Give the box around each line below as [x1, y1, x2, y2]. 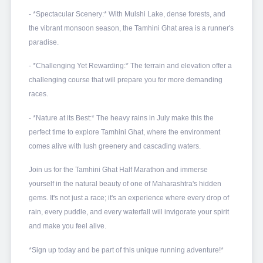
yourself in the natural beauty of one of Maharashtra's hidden [28, 180, 221, 188]
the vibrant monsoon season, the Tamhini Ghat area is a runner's [28, 24, 234, 33]
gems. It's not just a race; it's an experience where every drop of [28, 194, 229, 203]
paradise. [28, 38, 59, 47]
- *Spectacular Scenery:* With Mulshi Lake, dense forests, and [28, 10, 225, 19]
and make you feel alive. [28, 222, 108, 231]
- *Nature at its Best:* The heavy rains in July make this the [28, 113, 214, 122]
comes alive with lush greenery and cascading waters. [28, 141, 201, 150]
